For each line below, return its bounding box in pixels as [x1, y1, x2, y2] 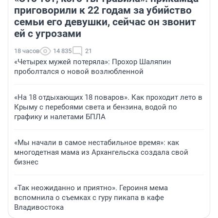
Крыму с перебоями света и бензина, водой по [14, 103, 177, 112]
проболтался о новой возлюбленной [14, 67, 144, 76]
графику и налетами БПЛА [14, 112, 106, 122]
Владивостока [14, 203, 64, 212]
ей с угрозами [14, 28, 81, 40]
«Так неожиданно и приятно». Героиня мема [14, 183, 168, 193]
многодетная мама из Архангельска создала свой [14, 148, 188, 157]
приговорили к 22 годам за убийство [14, 4, 192, 17]
